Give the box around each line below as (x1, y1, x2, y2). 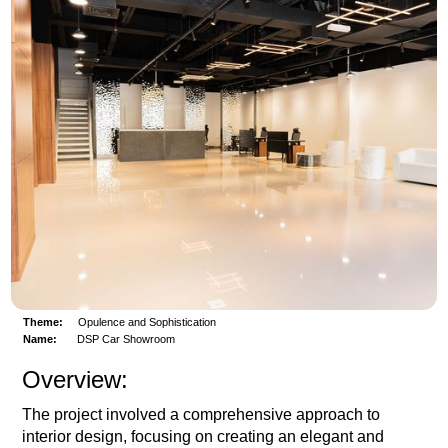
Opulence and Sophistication (78, 316, 217, 329)
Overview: (22, 366, 129, 394)
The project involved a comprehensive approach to (22, 406, 381, 424)
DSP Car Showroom (77, 333, 176, 346)
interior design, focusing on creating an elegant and (22, 428, 385, 446)
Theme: (23, 316, 64, 329)
